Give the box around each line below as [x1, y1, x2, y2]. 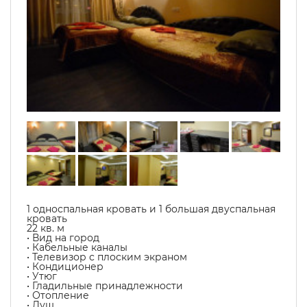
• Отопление [27, 289, 89, 302]
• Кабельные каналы [27, 241, 127, 254]
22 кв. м [27, 222, 64, 234]
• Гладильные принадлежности [27, 280, 183, 292]
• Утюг [27, 270, 57, 282]
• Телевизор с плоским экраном [27, 251, 187, 263]
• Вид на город [27, 232, 99, 244]
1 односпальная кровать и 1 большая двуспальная [27, 203, 275, 215]
